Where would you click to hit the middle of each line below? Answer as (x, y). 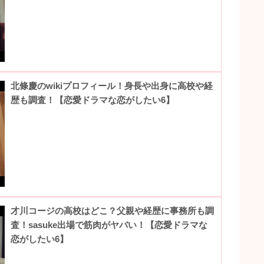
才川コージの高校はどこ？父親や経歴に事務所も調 (113, 210)
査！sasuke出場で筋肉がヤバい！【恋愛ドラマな (109, 225)
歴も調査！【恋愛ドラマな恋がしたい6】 (93, 100)
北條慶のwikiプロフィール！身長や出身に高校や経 (112, 85)
